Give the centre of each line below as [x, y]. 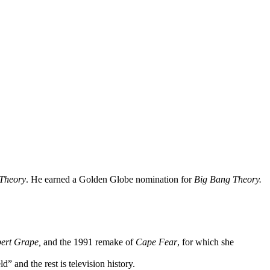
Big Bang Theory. [228, 179]
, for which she [206, 242]
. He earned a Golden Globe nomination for [110, 179]
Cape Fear [156, 242]
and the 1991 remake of [88, 242]
